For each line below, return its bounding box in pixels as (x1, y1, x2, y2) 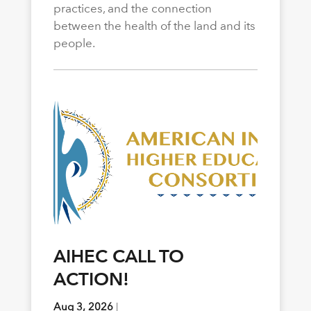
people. (53, 36, 95, 51)
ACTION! (53, 268, 129, 291)
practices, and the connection (53, 1, 212, 16)
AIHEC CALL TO (53, 245, 184, 268)
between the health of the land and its (53, 19, 255, 33)
